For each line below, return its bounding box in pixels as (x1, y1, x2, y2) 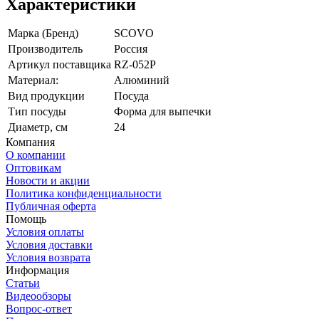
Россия (114, 42, 147, 55)
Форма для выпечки (114, 105, 211, 117)
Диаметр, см (8, 120, 68, 133)
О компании (6, 148, 66, 161)
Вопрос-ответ (6, 302, 72, 315)
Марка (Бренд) (8, 26, 78, 39)
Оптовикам (6, 161, 61, 174)
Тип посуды (8, 105, 66, 117)
